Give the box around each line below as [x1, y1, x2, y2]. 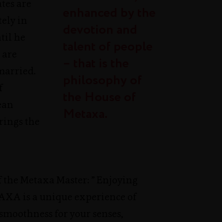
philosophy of [63, 71, 142, 90]
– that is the [63, 54, 129, 73]
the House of [63, 88, 136, 107]
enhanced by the [63, 3, 156, 23]
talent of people [63, 37, 153, 56]
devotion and [63, 20, 137, 40]
